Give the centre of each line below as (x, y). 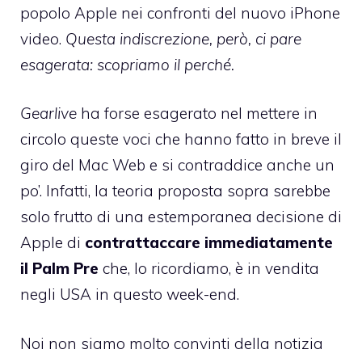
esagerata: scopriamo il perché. (127, 64)
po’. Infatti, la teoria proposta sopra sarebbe (175, 191)
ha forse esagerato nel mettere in (197, 114)
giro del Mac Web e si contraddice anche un (177, 165)
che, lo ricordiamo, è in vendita (209, 269)
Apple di (53, 243)
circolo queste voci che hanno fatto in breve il (181, 139)
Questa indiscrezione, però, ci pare (183, 38)
